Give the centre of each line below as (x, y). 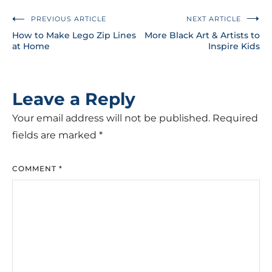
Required (235, 118)
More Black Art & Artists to (202, 35)
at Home (31, 46)
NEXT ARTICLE (214, 19)
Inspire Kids (234, 46)
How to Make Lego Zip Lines (74, 35)
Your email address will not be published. (111, 118)
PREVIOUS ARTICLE (69, 19)
